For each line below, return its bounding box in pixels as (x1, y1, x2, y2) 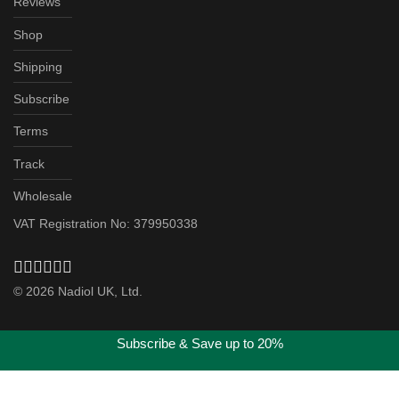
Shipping (13, 59, 62, 74)
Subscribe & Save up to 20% (116, 336, 283, 351)
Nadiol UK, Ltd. (54, 284, 142, 298)
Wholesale (13, 189, 72, 203)
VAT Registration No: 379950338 (13, 216, 198, 231)
